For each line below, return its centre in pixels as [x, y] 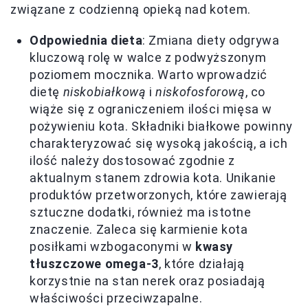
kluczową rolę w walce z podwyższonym [148, 57]
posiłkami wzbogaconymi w [113, 246]
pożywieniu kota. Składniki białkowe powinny [161, 126]
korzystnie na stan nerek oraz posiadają [147, 280]
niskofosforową [200, 91]
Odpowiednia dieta [86, 40]
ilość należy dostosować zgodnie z [132, 160]
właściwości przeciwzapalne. [116, 298]
